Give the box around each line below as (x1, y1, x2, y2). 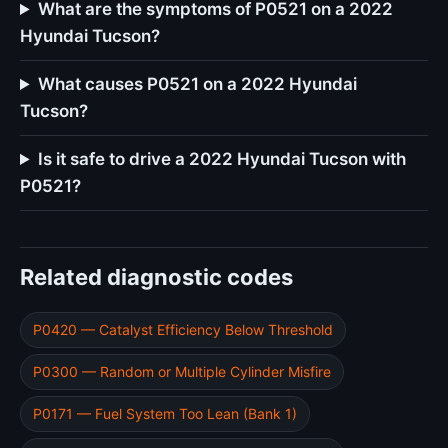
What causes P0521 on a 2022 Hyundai (38, 74, 358, 94)
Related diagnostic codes (20, 264, 293, 290)
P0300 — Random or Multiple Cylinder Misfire (33, 363, 331, 380)
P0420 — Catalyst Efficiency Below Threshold (33, 321, 333, 338)
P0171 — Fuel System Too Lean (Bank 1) (33, 405, 297, 422)
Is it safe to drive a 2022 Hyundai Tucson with (38, 149, 407, 169)
